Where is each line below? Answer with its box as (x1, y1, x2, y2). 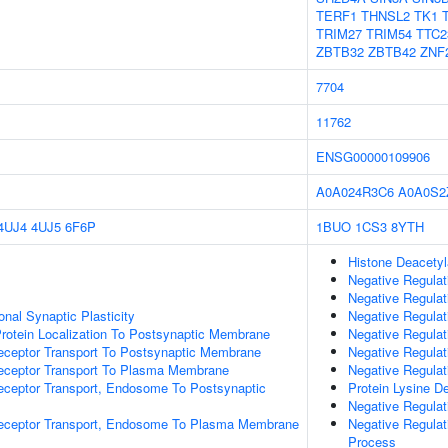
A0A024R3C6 (316, 182, 394, 201)
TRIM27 (316, 24, 362, 43)
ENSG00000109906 (316, 147, 430, 166)
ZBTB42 (368, 42, 416, 61)
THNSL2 (361, 6, 410, 25)
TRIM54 (366, 24, 412, 43)
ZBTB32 (316, 42, 364, 61)
